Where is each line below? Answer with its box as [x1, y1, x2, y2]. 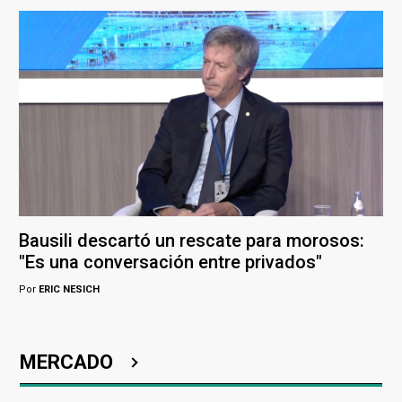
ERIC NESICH [36, 283, 100, 295]
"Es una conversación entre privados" [19, 250, 322, 273]
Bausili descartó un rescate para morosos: [19, 229, 364, 251]
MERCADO [20, 350, 118, 373]
